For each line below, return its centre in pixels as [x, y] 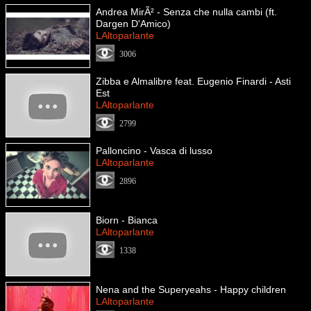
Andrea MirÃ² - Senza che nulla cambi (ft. [186, 12]
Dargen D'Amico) [133, 24]
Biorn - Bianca [127, 220]
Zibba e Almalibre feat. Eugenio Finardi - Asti [193, 81]
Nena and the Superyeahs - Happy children [191, 289]
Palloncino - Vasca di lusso [154, 151]
